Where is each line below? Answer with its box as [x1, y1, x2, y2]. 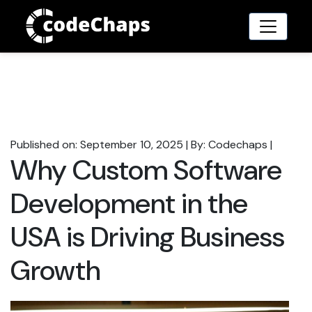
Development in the [10, 185, 248, 222]
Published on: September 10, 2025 [10, 137, 183, 153]
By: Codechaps [191, 137, 267, 153]
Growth [10, 252, 100, 289]
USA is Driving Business [10, 219, 285, 256]
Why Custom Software [10, 152, 282, 189]
